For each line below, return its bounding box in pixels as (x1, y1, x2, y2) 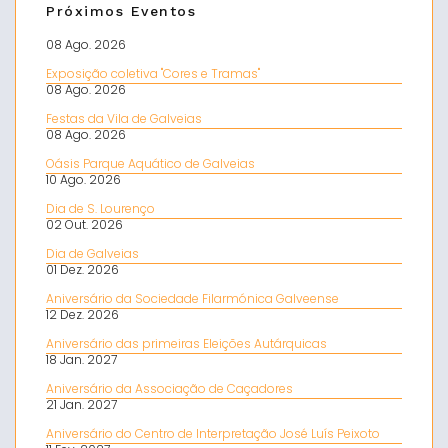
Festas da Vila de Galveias (46, 110, 202, 127)
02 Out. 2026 (46, 216, 123, 233)
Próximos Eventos (46, 3, 196, 19)
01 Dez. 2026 (46, 261, 119, 278)
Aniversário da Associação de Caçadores (46, 380, 293, 397)
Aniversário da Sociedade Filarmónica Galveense (46, 290, 339, 307)
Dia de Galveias (46, 245, 139, 262)
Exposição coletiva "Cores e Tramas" (46, 65, 260, 82)
